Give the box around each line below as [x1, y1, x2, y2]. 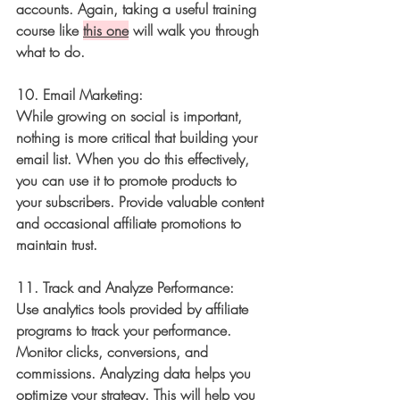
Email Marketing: [43, 85, 143, 105]
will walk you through [129, 21, 263, 41]
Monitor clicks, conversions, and [16, 342, 212, 362]
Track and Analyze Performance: [43, 278, 234, 298]
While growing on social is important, [16, 106, 246, 127]
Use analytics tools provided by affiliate [16, 299, 253, 320]
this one [83, 21, 129, 41]
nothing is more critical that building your [16, 128, 262, 148]
